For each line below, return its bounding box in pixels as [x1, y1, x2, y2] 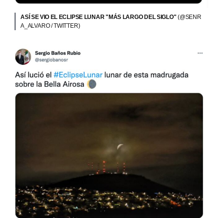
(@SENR [178, 13, 201, 20]
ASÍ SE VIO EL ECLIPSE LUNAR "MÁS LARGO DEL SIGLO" [20, 13, 178, 20]
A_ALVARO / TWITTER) [20, 22, 80, 29]
